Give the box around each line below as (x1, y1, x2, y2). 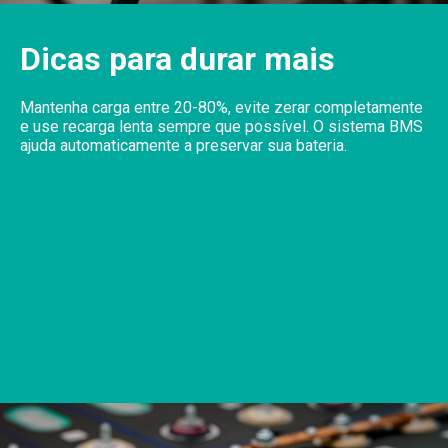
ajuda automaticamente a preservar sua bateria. (20, 135, 347, 155)
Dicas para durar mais (20, 39, 335, 78)
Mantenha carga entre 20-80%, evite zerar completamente (20, 97, 423, 117)
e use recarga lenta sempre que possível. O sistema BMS (20, 116, 423, 136)
